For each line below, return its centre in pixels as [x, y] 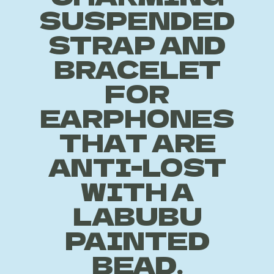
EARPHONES [137, 117]
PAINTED [137, 240]
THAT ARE [137, 142]
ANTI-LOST [137, 166]
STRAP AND [137, 44]
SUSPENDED [137, 20]
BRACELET [137, 68]
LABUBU [137, 215]
